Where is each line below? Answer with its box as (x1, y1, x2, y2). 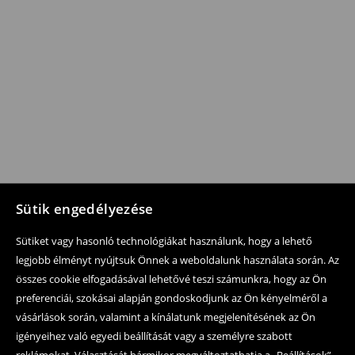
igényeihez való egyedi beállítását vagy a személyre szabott (16, 329, 292, 343)
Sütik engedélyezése (16, 200, 154, 218)
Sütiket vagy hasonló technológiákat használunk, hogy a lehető (16, 234, 312, 248)
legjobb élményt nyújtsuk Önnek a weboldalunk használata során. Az (16, 253, 339, 267)
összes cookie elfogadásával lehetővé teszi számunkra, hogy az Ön (16, 272, 326, 286)
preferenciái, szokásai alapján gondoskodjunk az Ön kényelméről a (16, 291, 327, 305)
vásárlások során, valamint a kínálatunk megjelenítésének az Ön (16, 310, 315, 324)
